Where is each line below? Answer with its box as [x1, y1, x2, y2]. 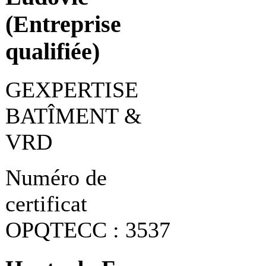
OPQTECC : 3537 [5, 217, 170, 243]
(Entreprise [5, 11, 121, 38]
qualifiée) [5, 39, 100, 65]
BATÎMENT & [5, 103, 142, 129]
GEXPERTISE [5, 77, 138, 103]
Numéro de [5, 165, 107, 191]
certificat [5, 191, 87, 217]
